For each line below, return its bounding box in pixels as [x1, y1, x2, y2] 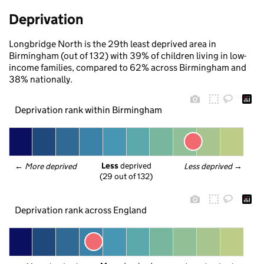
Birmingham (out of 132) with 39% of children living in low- [9, 50, 246, 61]
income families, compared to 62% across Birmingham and [9, 62, 246, 73]
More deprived [25, 161, 78, 171]
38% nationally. [9, 74, 72, 85]
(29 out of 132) [100, 171, 153, 182]
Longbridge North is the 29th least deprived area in [9, 38, 216, 49]
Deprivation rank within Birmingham [14, 104, 162, 115]
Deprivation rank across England [14, 204, 147, 216]
